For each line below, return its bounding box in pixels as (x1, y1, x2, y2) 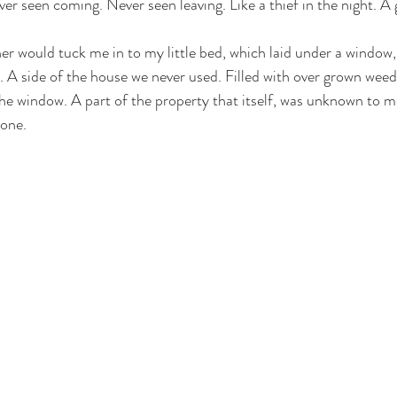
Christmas (270, 19, 336, 43)
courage (74, 19, 123, 43)
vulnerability (159, 19, 235, 43)
